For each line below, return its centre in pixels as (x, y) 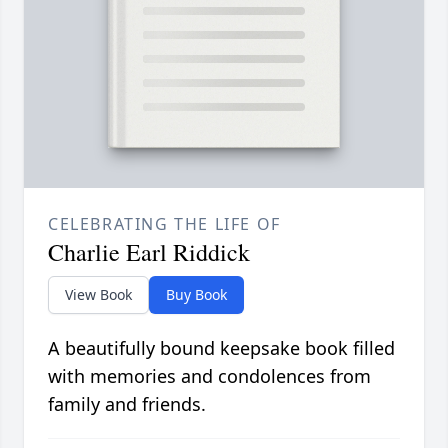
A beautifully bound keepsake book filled (221, 348)
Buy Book (196, 295)
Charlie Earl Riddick (149, 252)
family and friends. (127, 404)
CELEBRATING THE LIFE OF (164, 224)
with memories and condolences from (209, 376)
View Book (98, 295)
